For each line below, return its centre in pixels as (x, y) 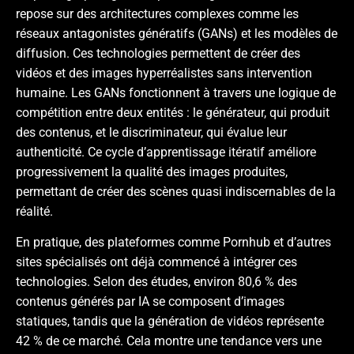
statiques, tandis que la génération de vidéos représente (170, 322)
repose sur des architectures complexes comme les (157, 13)
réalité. (34, 211)
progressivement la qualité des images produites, (152, 171)
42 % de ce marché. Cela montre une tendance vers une (169, 341)
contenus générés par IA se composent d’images (150, 302)
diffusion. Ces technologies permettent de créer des (158, 53)
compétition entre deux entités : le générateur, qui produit (173, 112)
